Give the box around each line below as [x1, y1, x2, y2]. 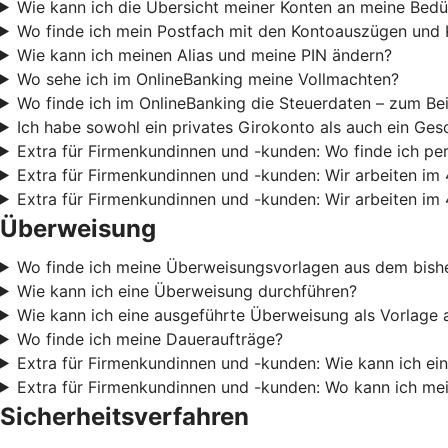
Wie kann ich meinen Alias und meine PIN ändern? [16, 44, 392, 65]
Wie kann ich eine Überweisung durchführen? [16, 280, 357, 301]
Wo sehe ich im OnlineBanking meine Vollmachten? [16, 68, 399, 89]
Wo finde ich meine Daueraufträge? [16, 328, 283, 349]
